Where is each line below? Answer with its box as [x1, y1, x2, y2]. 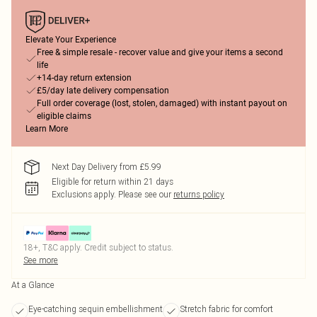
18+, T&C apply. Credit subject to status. [23, 242, 173, 253]
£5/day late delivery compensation [37, 86, 169, 96]
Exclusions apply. [52, 189, 116, 200]
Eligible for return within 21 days [52, 176, 173, 187]
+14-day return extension [37, 73, 132, 83]
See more [23, 255, 58, 265]
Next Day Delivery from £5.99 [52, 161, 161, 172]
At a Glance [11, 279, 54, 290]
